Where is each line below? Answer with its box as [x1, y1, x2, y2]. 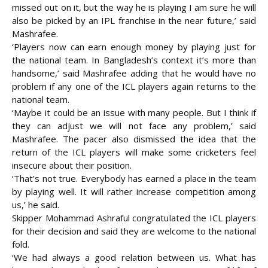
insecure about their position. [12, 159, 132, 172]
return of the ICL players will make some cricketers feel [12, 146, 256, 159]
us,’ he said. [12, 199, 59, 211]
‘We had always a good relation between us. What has [12, 251, 256, 264]
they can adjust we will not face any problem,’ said [12, 120, 256, 132]
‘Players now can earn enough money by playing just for [12, 41, 256, 53]
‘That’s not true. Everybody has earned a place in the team [12, 172, 256, 185]
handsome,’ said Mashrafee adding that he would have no [12, 67, 256, 80]
